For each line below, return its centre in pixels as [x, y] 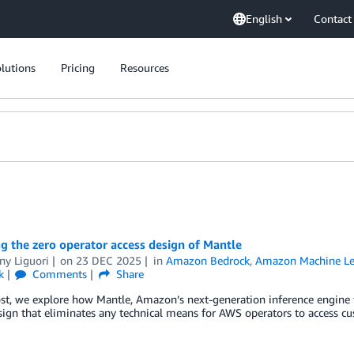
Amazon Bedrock [208, 260]
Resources [145, 68]
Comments [58, 274]
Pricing [78, 68]
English [264, 19]
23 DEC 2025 [109, 260]
